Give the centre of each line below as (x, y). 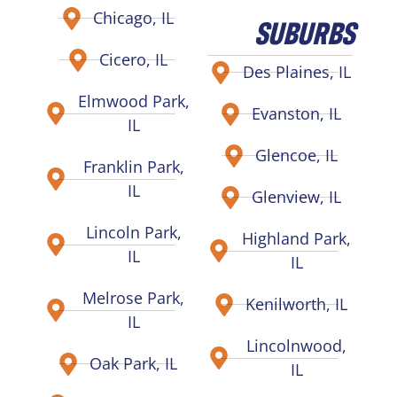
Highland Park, (297, 238)
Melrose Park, (134, 298)
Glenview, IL (297, 197)
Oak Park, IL (134, 363)
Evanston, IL (297, 113)
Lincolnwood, (297, 346)
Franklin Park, (133, 167)
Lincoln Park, (133, 232)
